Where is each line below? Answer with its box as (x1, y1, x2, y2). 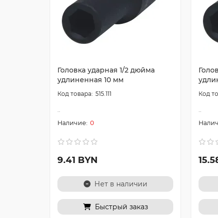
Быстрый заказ (94, 202, 148, 211)
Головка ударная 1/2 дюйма (57, 66, 155, 74)
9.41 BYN (57, 154, 98, 165)
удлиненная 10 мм (57, 75, 124, 84)
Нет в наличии (94, 180, 147, 188)
